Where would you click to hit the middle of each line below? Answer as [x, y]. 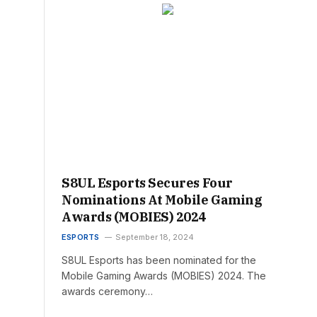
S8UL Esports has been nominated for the [159, 260]
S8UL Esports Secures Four [147, 183]
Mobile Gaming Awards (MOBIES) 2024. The [164, 276]
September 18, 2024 [154, 237]
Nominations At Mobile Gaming [162, 200]
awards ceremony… [107, 292]
